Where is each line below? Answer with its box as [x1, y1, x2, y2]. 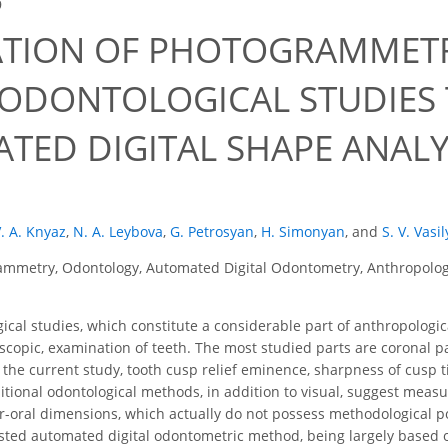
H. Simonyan [261, 222, 345, 242]
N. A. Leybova [73, 222, 163, 242]
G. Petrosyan [170, 222, 254, 242]
